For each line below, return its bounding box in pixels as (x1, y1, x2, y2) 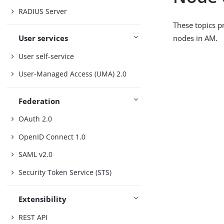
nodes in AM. (173, 33, 218, 43)
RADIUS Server (18, 6, 67, 16)
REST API (18, 212, 48, 222)
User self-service (18, 51, 74, 61)
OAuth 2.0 (18, 114, 52, 124)
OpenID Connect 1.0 (18, 131, 86, 141)
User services (18, 33, 68, 43)
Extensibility (18, 194, 67, 204)
